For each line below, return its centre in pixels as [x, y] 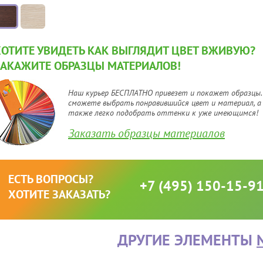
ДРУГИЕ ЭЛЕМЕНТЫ [187, 240]
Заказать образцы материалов [146, 133]
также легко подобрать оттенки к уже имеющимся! [163, 113]
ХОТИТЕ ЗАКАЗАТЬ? [59, 194]
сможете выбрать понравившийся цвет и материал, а [165, 103]
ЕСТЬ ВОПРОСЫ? [51, 179]
